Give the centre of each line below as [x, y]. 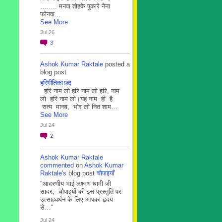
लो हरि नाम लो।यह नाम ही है [76, 99]
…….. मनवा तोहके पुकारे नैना [75, 6]
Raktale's [53, 173]
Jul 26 [47, 32]
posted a [116, 64]
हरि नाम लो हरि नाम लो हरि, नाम [80, 91]
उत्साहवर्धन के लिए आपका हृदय [77, 199]
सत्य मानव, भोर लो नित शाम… [79, 107]
